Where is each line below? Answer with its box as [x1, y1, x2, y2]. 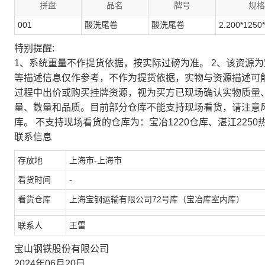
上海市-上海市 [69, 156, 122, 165]
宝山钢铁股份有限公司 [14, 244, 109, 254]
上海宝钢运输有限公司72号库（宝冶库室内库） [69, 195, 244, 204]
